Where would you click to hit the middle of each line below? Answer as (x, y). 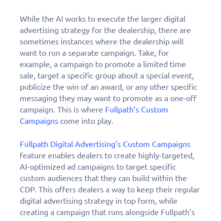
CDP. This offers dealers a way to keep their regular (110, 190)
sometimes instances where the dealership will (102, 42)
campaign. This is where (62, 110)
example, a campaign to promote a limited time (103, 64)
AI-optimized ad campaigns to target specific (98, 167)
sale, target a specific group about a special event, (107, 76)
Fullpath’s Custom (137, 110)
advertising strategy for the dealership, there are (105, 30)
